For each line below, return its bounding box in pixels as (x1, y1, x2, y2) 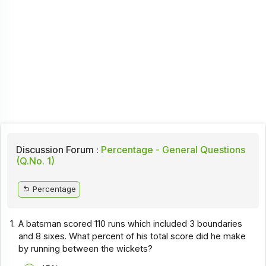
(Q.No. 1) (15, 155, 55, 167)
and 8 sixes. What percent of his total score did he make (18, 230, 246, 242)
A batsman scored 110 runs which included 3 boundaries (18, 218, 243, 229)
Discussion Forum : (15, 144, 99, 156)
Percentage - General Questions (98, 144, 245, 156)
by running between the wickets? (18, 243, 153, 254)
